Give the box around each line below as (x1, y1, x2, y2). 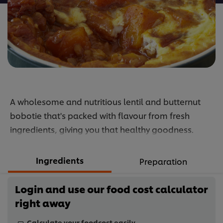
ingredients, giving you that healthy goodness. (10, 123, 194, 135)
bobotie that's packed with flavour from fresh (10, 110, 190, 121)
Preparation (139, 155, 187, 167)
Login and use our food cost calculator (15, 182, 208, 196)
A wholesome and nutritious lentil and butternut (10, 96, 201, 108)
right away (15, 196, 71, 210)
